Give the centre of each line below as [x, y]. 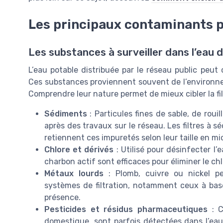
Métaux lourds [74, 174]
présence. [62, 198]
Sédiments [66, 114]
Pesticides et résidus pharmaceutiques [126, 210]
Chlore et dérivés [79, 150]
